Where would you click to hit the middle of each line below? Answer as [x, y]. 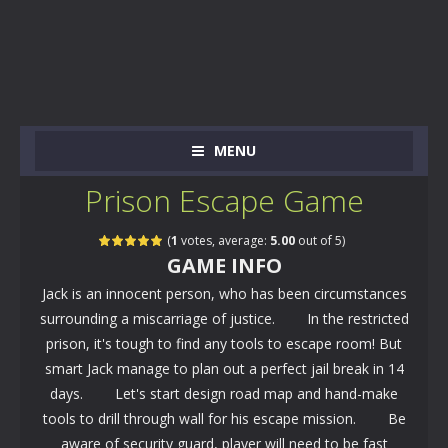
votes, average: [223, 240]
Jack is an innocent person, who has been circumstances [224, 293]
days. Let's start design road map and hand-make [224, 393]
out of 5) [319, 240]
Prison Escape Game [224, 200]
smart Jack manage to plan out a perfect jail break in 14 [224, 368]
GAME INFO [224, 265]
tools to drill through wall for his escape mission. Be [224, 418]
